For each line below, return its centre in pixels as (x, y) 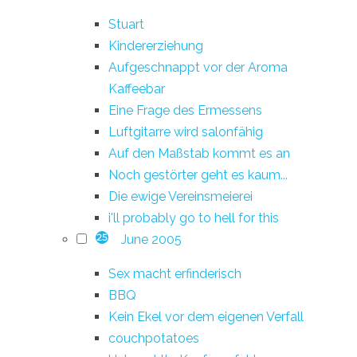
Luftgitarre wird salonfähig (186, 131)
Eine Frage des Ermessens (185, 110)
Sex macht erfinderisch (175, 273)
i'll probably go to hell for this (194, 218)
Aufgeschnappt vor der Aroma (198, 67)
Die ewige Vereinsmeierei (180, 196)
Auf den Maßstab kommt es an (199, 153)
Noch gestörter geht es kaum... (198, 175)
